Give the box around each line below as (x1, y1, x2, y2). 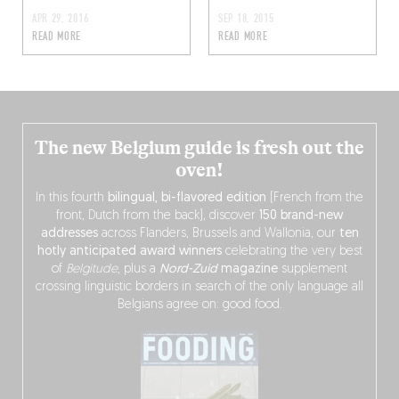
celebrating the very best (221, 245, 362, 259)
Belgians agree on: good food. (117, 298, 282, 313)
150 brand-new (259, 209, 343, 224)
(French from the (266, 191, 363, 206)
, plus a (118, 263, 159, 277)
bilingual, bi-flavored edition (108, 191, 266, 206)
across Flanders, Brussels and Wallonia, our (97, 227, 339, 241)
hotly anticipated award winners (37, 245, 222, 259)
